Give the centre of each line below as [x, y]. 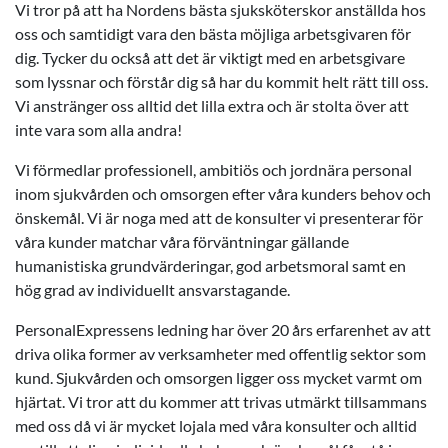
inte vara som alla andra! [98, 129]
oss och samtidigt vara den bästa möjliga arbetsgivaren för [213, 33]
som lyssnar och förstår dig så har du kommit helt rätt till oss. [221, 81]
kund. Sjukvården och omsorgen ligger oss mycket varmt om [218, 377]
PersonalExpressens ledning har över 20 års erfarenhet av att [223, 329]
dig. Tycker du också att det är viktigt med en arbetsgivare [210, 57]
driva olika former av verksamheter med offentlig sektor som [220, 353]
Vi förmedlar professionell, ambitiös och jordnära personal [213, 169]
